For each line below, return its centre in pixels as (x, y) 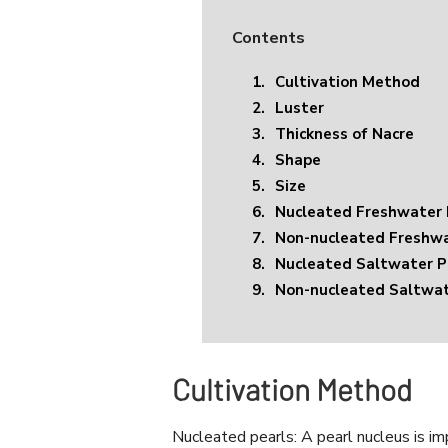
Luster (299, 108)
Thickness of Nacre (344, 134)
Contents (268, 38)
